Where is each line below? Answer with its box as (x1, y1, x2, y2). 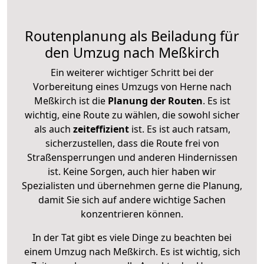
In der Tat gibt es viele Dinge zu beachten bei (32, 230, 232, 244)
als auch (34, 122, 73, 136)
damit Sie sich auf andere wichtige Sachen (38, 193, 226, 206)
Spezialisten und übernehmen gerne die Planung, (22, 179, 242, 192)
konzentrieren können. (81, 207, 183, 220)
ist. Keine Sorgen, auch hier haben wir (48, 164, 216, 178)
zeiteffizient (72, 122, 129, 136)
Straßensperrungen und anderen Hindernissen (27, 150, 237, 164)
